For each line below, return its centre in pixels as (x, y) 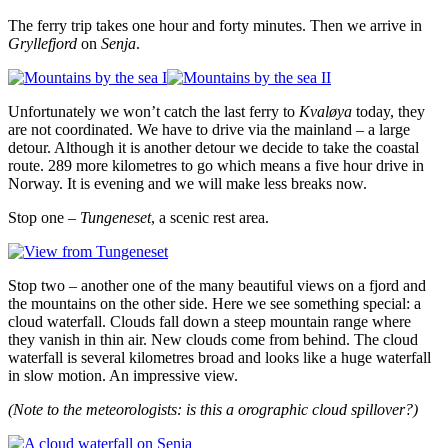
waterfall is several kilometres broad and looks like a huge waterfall (219, 357)
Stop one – (44, 217)
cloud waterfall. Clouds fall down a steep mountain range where (209, 321)
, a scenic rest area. (210, 217)
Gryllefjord (42, 43)
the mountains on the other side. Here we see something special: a (214, 303)
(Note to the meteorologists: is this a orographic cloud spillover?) (213, 409)
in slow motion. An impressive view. (123, 375)
